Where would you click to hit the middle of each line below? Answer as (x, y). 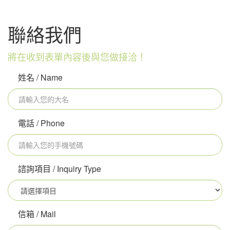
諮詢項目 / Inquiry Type (60, 169)
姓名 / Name (40, 78)
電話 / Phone (41, 123)
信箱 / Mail (37, 214)
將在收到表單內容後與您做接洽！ (77, 57)
